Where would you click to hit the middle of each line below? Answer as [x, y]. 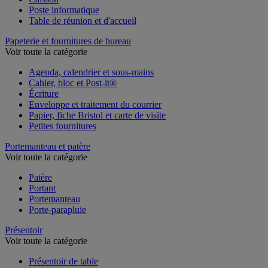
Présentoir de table [63, 261]
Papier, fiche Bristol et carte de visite [97, 115]
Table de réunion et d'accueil [83, 20]
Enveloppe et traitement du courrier [95, 104]
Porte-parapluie [57, 209]
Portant [42, 188]
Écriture [44, 93]
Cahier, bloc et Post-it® [73, 83]
